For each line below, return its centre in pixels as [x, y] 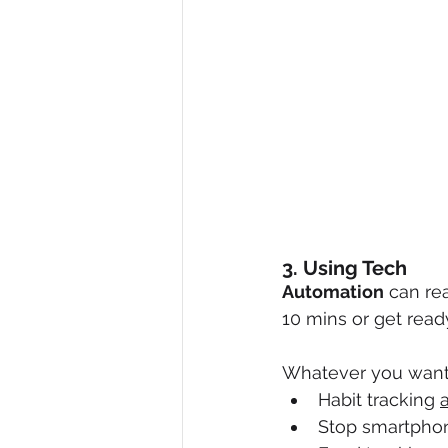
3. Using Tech [344, 268]
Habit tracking [379, 400]
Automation [333, 292]
